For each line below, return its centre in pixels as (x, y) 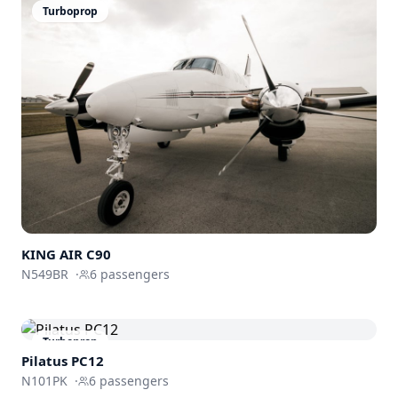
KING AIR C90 (66, 254)
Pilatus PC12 (63, 360)
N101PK (44, 380)
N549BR (45, 274)
